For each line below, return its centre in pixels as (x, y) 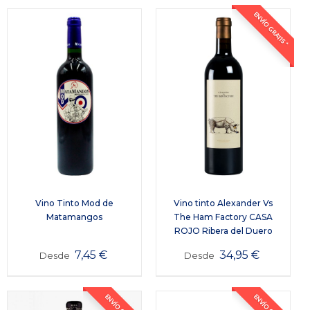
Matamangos (75, 217)
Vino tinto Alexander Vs (224, 203)
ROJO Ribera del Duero (223, 230)
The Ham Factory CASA (224, 217)
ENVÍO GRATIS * (271, 29)
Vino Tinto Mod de (75, 203)
